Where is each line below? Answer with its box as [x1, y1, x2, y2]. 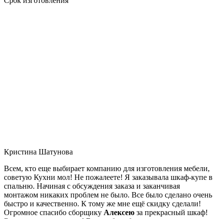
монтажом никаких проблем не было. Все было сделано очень [4, 190, 212, 199]
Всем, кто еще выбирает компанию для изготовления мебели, [4, 164, 210, 173]
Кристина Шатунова [4, 147, 73, 156]
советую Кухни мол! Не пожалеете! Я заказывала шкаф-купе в [4, 173, 213, 181]
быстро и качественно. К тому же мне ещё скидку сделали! [4, 199, 201, 208]
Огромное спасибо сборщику [4, 208, 104, 217]
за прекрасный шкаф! [134, 208, 208, 217]
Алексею [104, 208, 134, 217]
